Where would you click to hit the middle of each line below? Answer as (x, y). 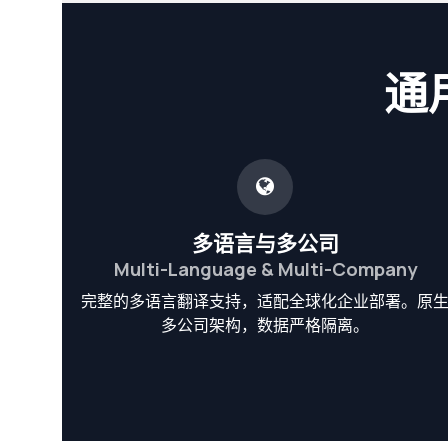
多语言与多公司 (265, 242)
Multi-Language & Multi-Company (265, 268)
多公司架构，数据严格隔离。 (265, 324)
